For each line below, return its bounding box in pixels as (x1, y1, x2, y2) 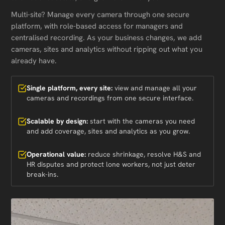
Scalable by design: (27, 117, 88, 126)
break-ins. (27, 170, 58, 179)
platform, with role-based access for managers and (11, 21, 183, 31)
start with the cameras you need (88, 117, 195, 126)
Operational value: (27, 150, 86, 159)
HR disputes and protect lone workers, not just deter (27, 160, 195, 169)
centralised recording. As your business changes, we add (11, 33, 202, 43)
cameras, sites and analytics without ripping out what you (11, 44, 202, 54)
